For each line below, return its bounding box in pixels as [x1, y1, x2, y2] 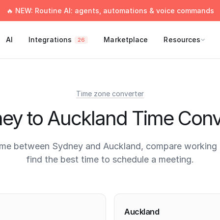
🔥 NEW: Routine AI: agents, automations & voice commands [6, 6, 214, 15]
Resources [164, 35, 201, 44]
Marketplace [104, 35, 148, 44]
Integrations [28, 35, 72, 44]
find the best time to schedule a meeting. [26, 154, 194, 165]
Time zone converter [76, 89, 144, 98]
